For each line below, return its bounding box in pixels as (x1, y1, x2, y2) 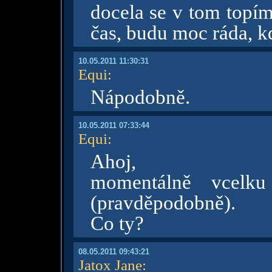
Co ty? (90, 212, 144, 234)
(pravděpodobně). (90, 192, 236, 214)
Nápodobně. (90, 86, 190, 108)
